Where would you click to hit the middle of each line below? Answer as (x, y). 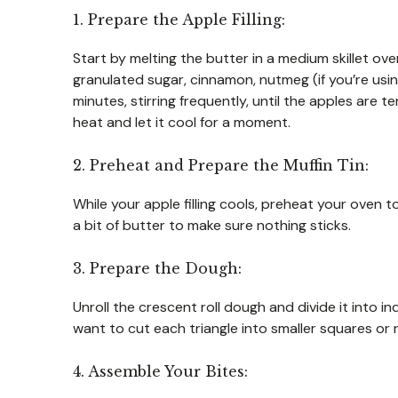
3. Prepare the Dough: (157, 268)
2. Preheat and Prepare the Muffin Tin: (221, 165)
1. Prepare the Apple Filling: (179, 19)
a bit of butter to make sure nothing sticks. (212, 225)
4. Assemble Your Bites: (160, 371)
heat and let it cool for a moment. (182, 122)
